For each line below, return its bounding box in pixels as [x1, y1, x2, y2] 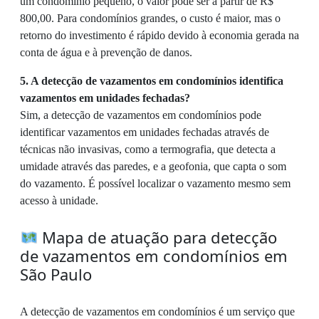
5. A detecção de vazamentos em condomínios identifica [20, 74, 283, 87]
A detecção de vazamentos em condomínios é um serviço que [20, 305, 295, 318]
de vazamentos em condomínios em [20, 244, 288, 266]
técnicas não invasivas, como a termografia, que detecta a [20, 142, 276, 155]
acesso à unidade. [20, 194, 98, 206]
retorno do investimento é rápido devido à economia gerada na [20, 28, 299, 41]
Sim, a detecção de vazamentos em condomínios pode [20, 108, 261, 121]
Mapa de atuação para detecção [38, 226, 278, 248]
